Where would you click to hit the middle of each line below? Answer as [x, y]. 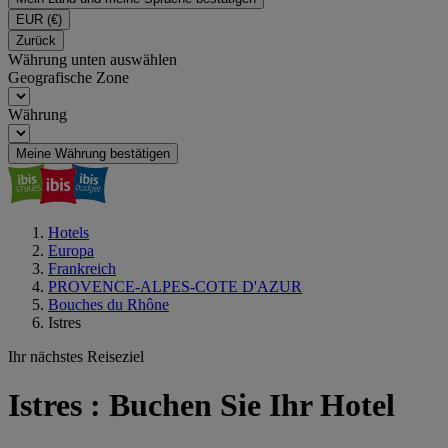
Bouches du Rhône [108, 304]
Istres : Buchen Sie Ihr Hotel [201, 405]
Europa [71, 250]
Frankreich [82, 268]
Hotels [68, 232]
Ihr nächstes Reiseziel [76, 356]
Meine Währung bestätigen [93, 153]
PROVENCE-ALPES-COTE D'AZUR [175, 286]
